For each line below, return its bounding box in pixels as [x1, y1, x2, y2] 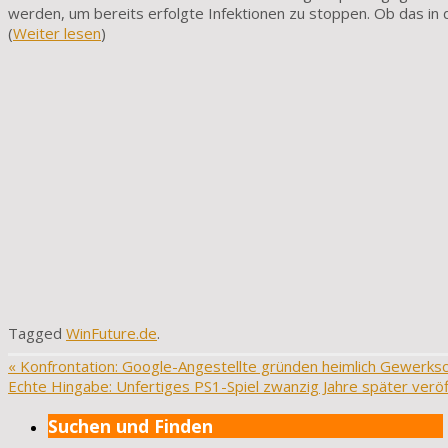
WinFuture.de [66, 323, 157, 344]
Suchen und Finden [48, 413, 213, 438]
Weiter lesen [13, 23, 101, 44]
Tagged [8, 323, 66, 344]
